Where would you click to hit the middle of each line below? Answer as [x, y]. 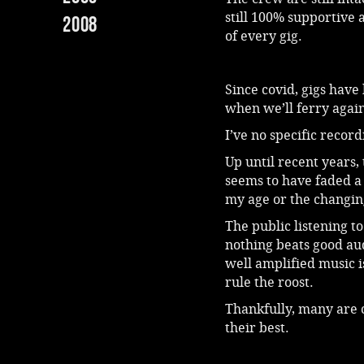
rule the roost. [269, 282]
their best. [257, 328]
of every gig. [264, 36]
